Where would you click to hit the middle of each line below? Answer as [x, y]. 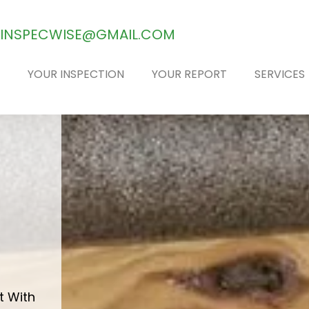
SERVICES [279, 74]
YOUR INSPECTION [76, 74]
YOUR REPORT [189, 74]
